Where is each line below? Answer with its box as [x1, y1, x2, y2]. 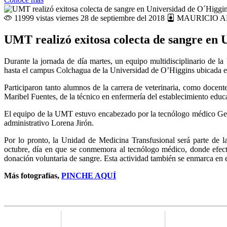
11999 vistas [12, 13, 54, 22]
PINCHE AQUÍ [61, 171, 116, 180]
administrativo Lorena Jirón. [4, 118, 96, 127]
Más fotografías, [4, 171, 59, 180]
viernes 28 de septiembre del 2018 [56, 13, 165, 22]
